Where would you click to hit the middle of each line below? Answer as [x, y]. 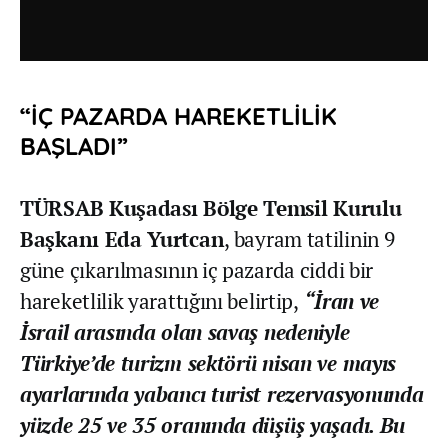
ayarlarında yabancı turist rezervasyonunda [222, 394]
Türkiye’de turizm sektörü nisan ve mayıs [208, 363]
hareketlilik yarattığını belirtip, [159, 301]
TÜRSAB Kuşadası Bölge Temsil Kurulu [211, 208]
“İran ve [339, 301]
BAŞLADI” [74, 146]
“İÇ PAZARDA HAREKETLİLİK [178, 116]
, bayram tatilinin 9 [309, 239]
